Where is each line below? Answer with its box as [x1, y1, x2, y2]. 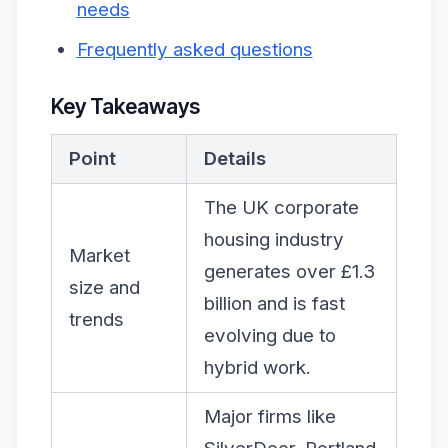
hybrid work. [204, 355, 311, 379]
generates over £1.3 [204, 259, 375, 283]
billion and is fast [204, 291, 345, 315]
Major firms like [204, 404, 336, 428]
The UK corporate [204, 195, 359, 219]
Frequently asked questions [76, 38, 313, 62]
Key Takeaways [51, 92, 200, 119]
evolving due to [204, 323, 336, 347]
